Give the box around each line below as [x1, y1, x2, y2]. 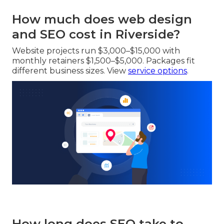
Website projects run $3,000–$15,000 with [12, 46, 180, 56]
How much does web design [12, 12, 192, 27]
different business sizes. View [12, 66, 128, 76]
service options [128, 66, 187, 76]
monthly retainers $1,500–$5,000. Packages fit [12, 56, 195, 66]
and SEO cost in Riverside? [12, 27, 180, 42]
